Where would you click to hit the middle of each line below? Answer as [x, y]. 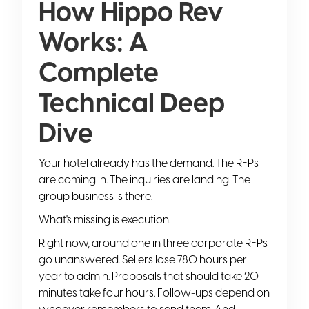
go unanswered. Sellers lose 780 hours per [143, 259]
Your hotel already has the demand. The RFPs [149, 163]
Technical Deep [132, 102]
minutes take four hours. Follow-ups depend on [154, 292]
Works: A [93, 42]
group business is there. [96, 196]
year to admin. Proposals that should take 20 [149, 276]
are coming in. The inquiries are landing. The [144, 179]
